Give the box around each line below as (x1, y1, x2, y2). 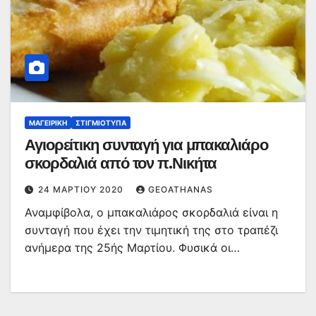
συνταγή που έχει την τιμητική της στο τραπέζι (25, 223, 278, 238)
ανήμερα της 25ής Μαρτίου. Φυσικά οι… (25, 241, 240, 255)
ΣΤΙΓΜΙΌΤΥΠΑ (75, 119, 126, 128)
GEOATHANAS (148, 184, 213, 195)
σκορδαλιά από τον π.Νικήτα (25, 154, 217, 174)
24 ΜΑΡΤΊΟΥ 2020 (38, 184, 126, 195)
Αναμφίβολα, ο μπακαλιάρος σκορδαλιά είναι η (25, 205, 278, 220)
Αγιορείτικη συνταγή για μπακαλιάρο (25, 135, 268, 155)
